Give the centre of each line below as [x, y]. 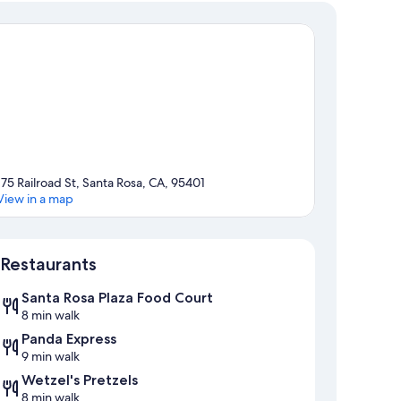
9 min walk [51, 357]
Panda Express [69, 339]
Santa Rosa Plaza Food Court [117, 298]
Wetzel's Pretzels [80, 380]
